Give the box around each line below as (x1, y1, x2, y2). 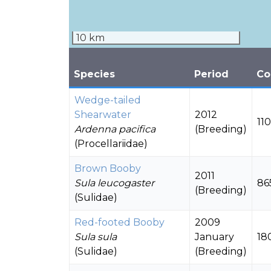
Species (74, 68, 115, 80)
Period (194, 68, 229, 80)
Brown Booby (74, 163, 141, 174)
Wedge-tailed (74, 94, 141, 106)
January (195, 231, 234, 243)
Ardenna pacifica (74, 123, 155, 135)
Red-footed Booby (74, 217, 165, 228)
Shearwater (74, 109, 131, 120)
